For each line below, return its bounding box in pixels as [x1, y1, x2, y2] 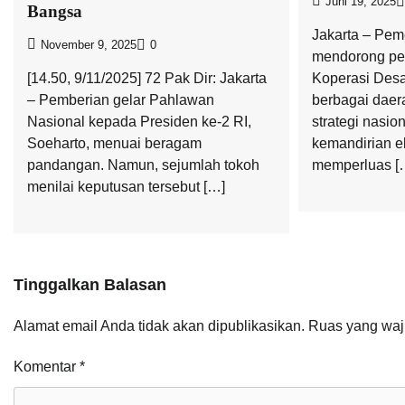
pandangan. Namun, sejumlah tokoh [27, 156, 259, 173]
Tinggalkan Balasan [14, 275, 166, 294]
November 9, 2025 [41, 38, 137, 52]
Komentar [14, 358, 80, 374]
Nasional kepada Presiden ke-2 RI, [27, 113, 251, 129]
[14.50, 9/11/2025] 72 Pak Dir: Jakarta [27, 70, 267, 86]
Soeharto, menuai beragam [27, 135, 202, 151]
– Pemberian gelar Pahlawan [27, 91, 214, 108]
